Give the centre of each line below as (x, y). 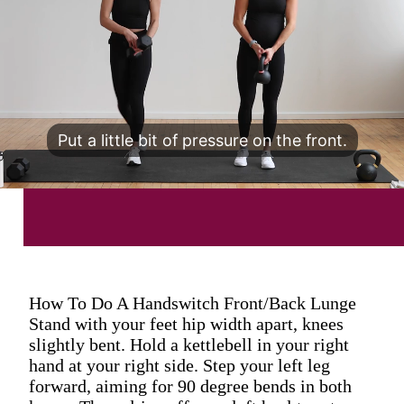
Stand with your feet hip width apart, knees (186, 323)
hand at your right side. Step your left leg (179, 365)
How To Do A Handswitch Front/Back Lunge (193, 303)
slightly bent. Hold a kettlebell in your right (189, 344)
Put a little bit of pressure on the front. (202, 141)
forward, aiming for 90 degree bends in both (190, 386)
